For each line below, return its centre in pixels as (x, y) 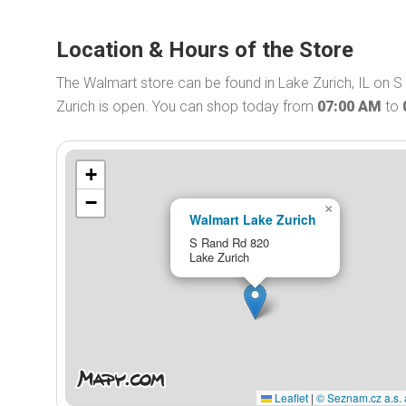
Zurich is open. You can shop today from (187, 106)
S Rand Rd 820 (229, 242)
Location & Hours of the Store (205, 50)
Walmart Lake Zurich (252, 219)
